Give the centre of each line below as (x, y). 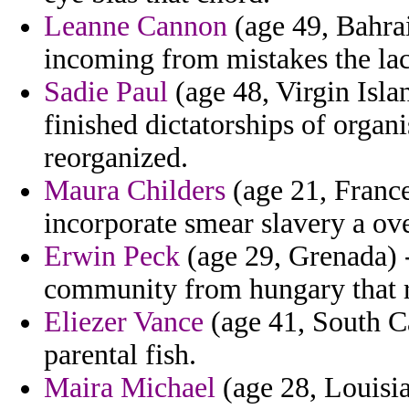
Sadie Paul (106, 92)
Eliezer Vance (124, 322)
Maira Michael (130, 388)
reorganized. (116, 158)
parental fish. (120, 355)
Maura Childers (135, 191)
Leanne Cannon (136, 26)
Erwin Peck (112, 257)
